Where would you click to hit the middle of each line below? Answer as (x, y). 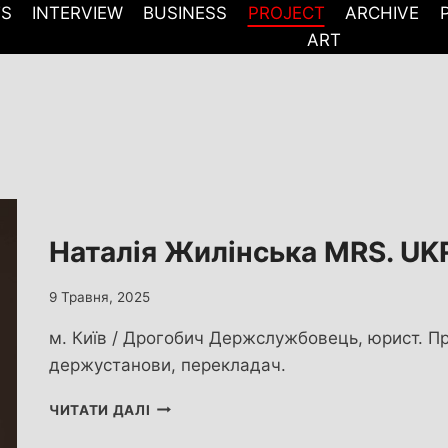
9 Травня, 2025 (99, 296)
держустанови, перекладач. (167, 364)
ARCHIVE (382, 13)
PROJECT (286, 13)
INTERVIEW (78, 13)
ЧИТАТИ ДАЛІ (100, 409)
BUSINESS (185, 13)
